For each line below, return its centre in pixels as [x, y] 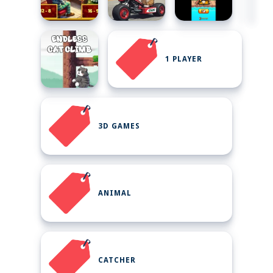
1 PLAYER [184, 59]
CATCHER [117, 260]
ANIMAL [115, 193]
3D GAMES [119, 126]
